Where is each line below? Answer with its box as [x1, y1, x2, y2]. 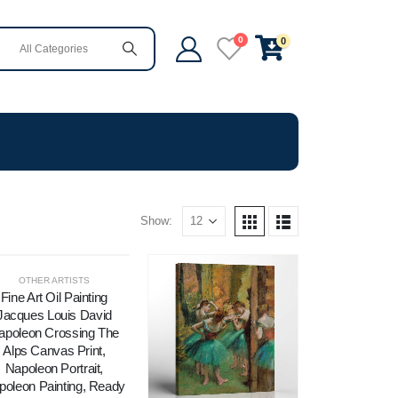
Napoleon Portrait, [4, 360, 104, 376]
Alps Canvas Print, [3, 342, 106, 358]
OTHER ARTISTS [18, 275, 90, 285]
